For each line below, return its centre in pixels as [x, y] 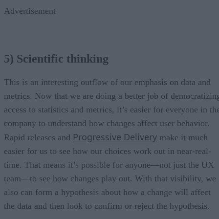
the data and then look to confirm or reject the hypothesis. [108, 206]
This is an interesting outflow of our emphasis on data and [107, 82]
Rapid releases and [38, 137]
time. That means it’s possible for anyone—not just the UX [109, 164]
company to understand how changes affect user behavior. [107, 123]
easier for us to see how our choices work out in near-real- [108, 151]
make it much [182, 137]
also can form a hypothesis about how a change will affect [107, 192]
